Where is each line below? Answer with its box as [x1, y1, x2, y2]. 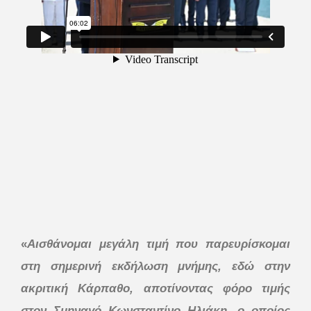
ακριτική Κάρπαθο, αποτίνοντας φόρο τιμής [21, 281, 290, 295]
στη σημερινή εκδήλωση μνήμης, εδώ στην [21, 259, 290, 273]
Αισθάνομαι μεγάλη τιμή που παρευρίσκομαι [27, 237, 290, 251]
